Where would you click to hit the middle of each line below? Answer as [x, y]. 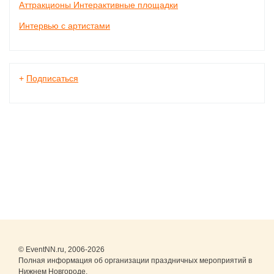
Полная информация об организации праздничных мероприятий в [135, 261]
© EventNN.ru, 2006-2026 [61, 250]
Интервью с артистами [65, 26]
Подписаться [52, 78]
